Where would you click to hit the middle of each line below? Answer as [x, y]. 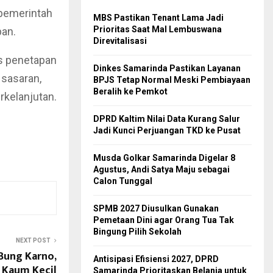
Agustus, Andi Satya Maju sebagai [161, 170]
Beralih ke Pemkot [130, 92]
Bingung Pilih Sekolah [137, 232]
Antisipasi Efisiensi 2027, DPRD [156, 259]
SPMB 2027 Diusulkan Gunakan [156, 209]
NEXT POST [33, 240]
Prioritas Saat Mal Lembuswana [158, 30]
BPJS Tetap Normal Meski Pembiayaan [172, 80]
